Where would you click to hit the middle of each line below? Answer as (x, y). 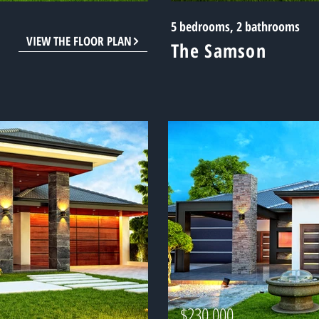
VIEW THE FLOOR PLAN (79, 41)
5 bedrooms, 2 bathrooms (235, 26)
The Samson (219, 51)
